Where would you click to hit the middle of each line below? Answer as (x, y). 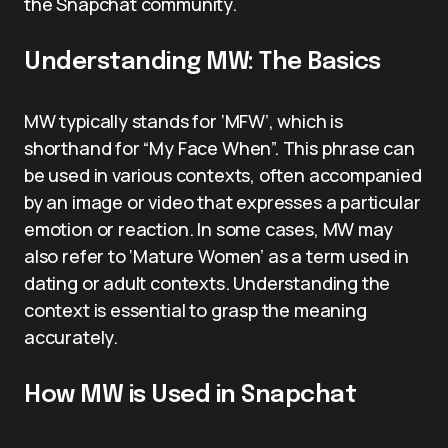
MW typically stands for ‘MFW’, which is (183, 121)
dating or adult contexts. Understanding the (207, 283)
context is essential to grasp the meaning (195, 310)
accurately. (71, 337)
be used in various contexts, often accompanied (223, 175)
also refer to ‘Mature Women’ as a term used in (216, 256)
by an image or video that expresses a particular (222, 202)
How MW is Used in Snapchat (190, 395)
